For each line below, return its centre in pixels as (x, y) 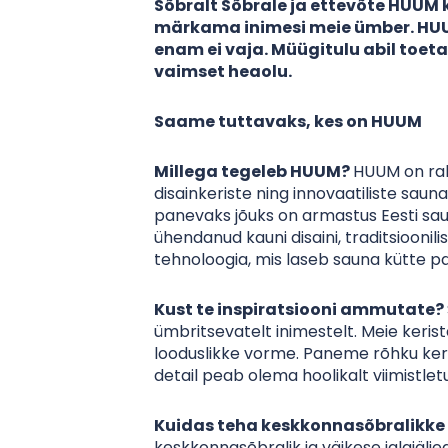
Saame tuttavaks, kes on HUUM (288, 121)
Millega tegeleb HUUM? (254, 171)
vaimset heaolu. (223, 71)
